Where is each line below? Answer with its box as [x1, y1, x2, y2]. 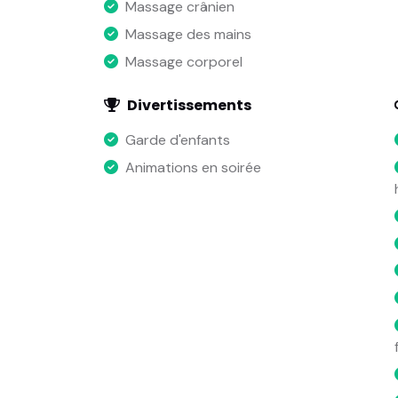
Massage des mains [125, 25, 251, 44]
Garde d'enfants [125, 131, 230, 150]
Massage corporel [125, 52, 243, 71]
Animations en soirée [125, 158, 261, 178]
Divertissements [127, 95, 251, 116]
